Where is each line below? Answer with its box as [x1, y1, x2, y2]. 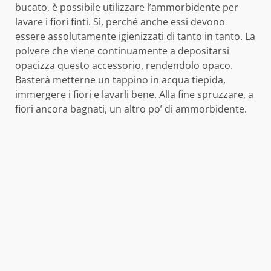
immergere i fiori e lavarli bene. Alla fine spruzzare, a [15, 88, 253, 102]
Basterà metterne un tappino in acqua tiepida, [15, 73, 226, 87]
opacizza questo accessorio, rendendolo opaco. [15, 59, 233, 73]
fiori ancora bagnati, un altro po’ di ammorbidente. [15, 102, 247, 116]
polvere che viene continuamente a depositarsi [15, 44, 229, 58]
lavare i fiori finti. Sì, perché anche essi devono [15, 15, 225, 29]
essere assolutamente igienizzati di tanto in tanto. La [15, 30, 255, 44]
